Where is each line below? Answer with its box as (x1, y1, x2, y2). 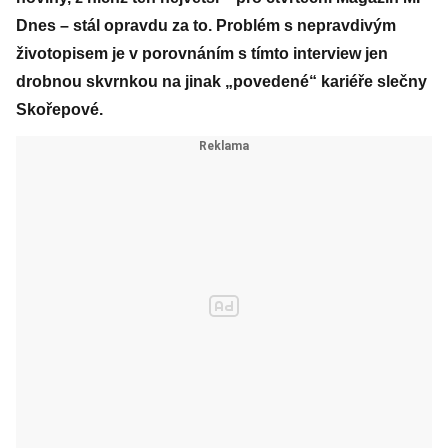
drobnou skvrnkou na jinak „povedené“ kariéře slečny (16, 73, 427, 90)
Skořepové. (16, 101, 103, 118)
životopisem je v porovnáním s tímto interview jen (16, 45, 388, 62)
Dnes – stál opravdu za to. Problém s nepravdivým (16, 17, 396, 34)
